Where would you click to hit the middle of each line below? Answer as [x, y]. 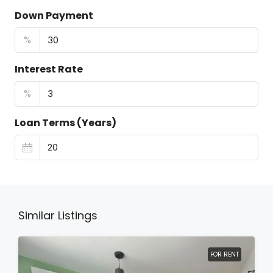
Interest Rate [49, 69]
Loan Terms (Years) [66, 123]
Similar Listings [58, 215]
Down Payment [54, 16]
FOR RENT [225, 254]
